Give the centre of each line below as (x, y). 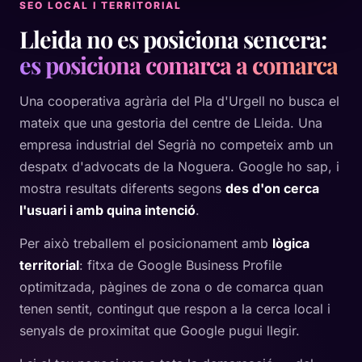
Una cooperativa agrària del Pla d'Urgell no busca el (179, 101)
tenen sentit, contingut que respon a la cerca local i (175, 309)
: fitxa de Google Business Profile (181, 265)
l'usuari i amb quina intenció (107, 210)
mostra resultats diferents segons (122, 188)
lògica (291, 243)
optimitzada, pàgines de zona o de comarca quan (171, 287)
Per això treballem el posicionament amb (146, 243)
